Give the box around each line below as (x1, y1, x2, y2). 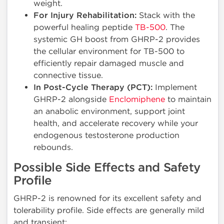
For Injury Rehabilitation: (33, 10, 136, 21)
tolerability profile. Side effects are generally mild (13, 205, 204, 215)
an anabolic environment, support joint (33, 106, 185, 116)
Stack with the (136, 10, 195, 20)
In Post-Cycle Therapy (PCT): (33, 82, 152, 93)
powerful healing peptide (33, 22, 135, 32)
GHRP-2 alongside (33, 94, 109, 104)
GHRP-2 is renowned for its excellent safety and (13, 193, 201, 203)
